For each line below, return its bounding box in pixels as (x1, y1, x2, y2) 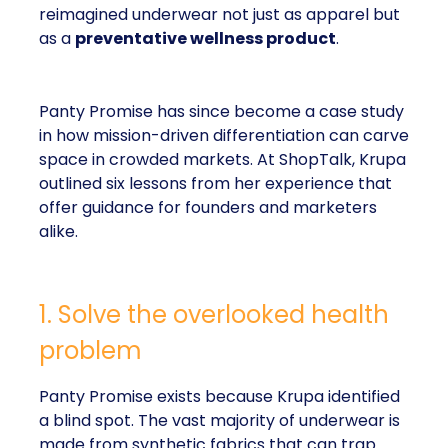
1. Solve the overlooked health (39, 298, 389, 331)
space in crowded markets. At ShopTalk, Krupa (39, 148, 406, 171)
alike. (39, 220, 78, 243)
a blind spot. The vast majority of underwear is (39, 409, 400, 432)
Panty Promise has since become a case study (39, 100, 404, 123)
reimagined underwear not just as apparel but (39, 3, 400, 26)
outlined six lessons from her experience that (39, 172, 392, 195)
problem (39, 334, 142, 367)
